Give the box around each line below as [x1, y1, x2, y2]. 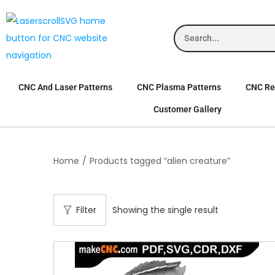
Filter [76, 204, 96, 216]
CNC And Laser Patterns [18, 82, 112, 92]
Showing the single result [112, 204, 219, 216]
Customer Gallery [153, 104, 222, 114]
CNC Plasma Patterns [137, 82, 221, 92]
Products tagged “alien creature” [90, 155, 230, 167]
